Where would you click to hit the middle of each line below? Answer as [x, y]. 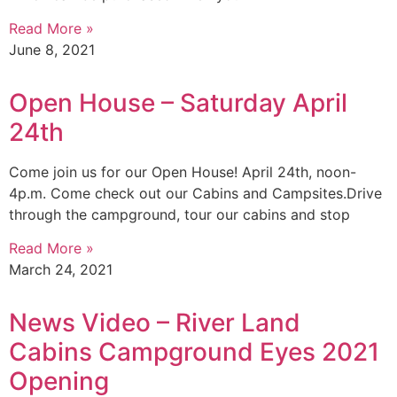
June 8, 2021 [52, 49]
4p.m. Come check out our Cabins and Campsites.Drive [195, 193]
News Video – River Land [155, 323]
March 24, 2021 [61, 270]
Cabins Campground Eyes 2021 [194, 352]
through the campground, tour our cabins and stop [179, 214]
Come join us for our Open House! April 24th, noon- [183, 171]
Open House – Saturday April [178, 102]
